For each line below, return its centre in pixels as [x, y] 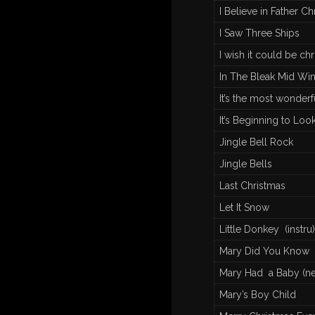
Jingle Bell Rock [257, 142]
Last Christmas [252, 186]
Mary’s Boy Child [257, 295]
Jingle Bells [245, 164]
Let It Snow [244, 208]
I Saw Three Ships [259, 33]
